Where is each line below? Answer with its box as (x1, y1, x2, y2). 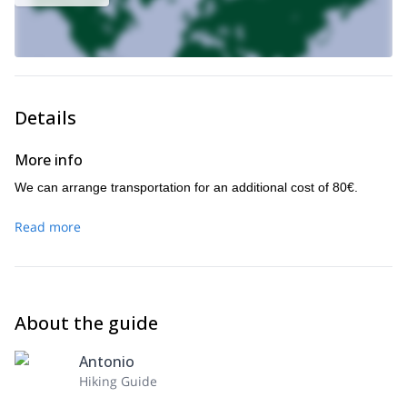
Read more (15, 218, 81, 235)
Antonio (79, 352, 134, 372)
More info (15, 150, 83, 170)
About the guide (15, 311, 158, 335)
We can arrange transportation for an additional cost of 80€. (15, 180, 358, 194)
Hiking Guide (79, 372, 157, 390)
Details (15, 105, 76, 130)
